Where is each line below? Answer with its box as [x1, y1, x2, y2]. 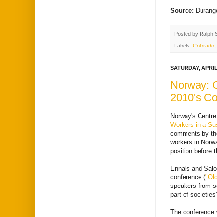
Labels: [174, 43, 193, 49]
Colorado [193, 43, 214, 49]
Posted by [174, 31, 200, 37]
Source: [170, 6, 196, 14]
